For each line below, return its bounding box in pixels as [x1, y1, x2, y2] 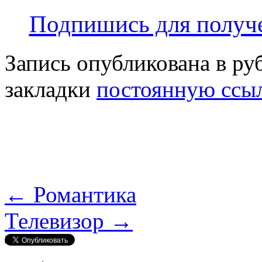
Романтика [27, 182, 136, 208]
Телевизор [5, 208, 110, 234]
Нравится [5, 234, 43, 244]
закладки [5, 77, 96, 102]
